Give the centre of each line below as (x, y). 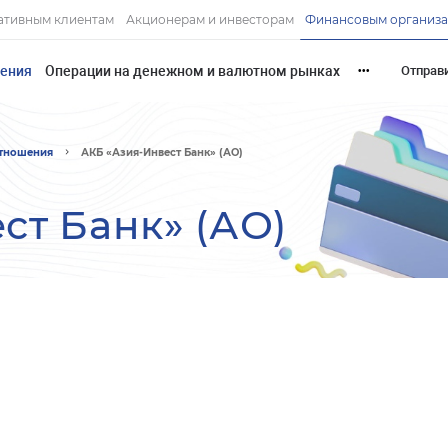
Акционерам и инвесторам (209, 20)
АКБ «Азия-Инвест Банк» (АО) (161, 153)
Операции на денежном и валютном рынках (193, 70)
